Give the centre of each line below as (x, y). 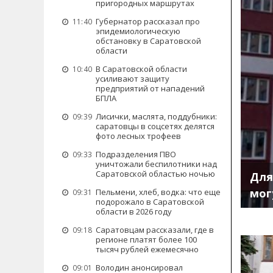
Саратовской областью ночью (155, 174)
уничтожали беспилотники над (156, 164)
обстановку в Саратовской (148, 41)
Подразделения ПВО (136, 154)
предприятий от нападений (150, 88)
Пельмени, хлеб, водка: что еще (158, 192)
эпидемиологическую (138, 31)
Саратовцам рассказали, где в (155, 230)
